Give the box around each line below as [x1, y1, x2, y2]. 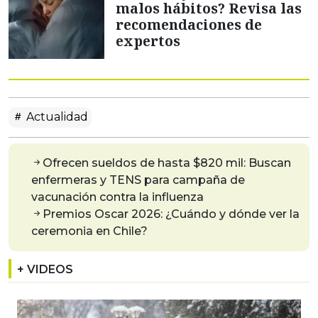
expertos [116, 31, 180, 51]
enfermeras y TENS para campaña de [31, 173, 245, 187]
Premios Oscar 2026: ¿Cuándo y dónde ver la [43, 207, 300, 221]
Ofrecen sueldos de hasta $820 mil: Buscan [43, 156, 291, 170]
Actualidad [23, 110, 88, 124]
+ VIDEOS [17, 263, 73, 277]
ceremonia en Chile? [31, 224, 148, 238]
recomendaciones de [116, 15, 262, 35]
